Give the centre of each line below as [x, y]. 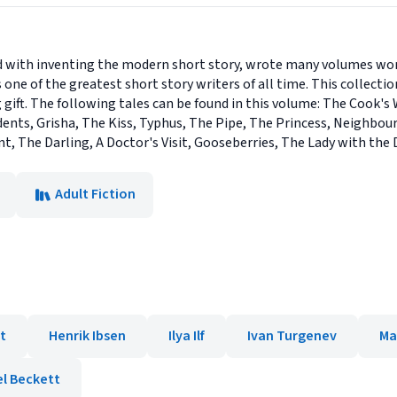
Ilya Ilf [187, 336]
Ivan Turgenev [292, 336]
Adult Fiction [95, 194]
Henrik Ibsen [87, 336]
